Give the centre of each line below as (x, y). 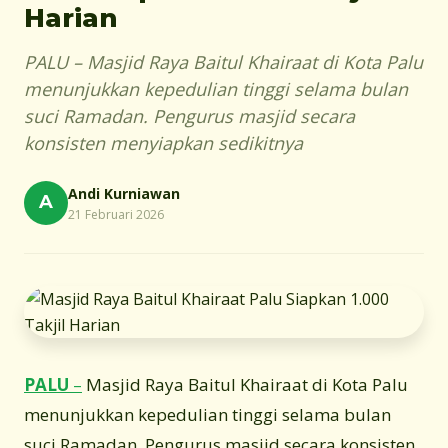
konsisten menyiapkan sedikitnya (163, 142)
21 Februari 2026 (116, 214)
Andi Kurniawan (124, 193)
